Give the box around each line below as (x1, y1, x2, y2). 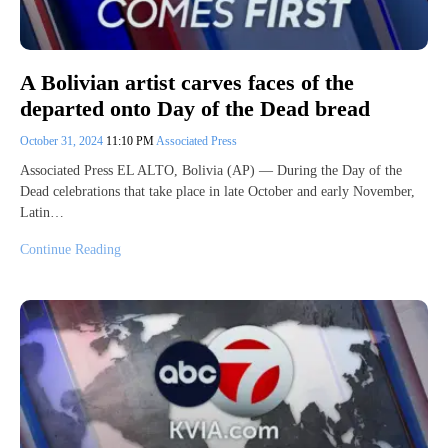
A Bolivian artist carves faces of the (20, 70, 354, 95)
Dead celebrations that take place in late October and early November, (20, 184, 415, 200)
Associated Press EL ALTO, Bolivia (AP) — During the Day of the (20, 163, 402, 179)
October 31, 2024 (20, 134, 106, 149)
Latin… (20, 205, 64, 221)
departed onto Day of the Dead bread (20, 96, 370, 122)
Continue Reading (20, 242, 121, 258)
